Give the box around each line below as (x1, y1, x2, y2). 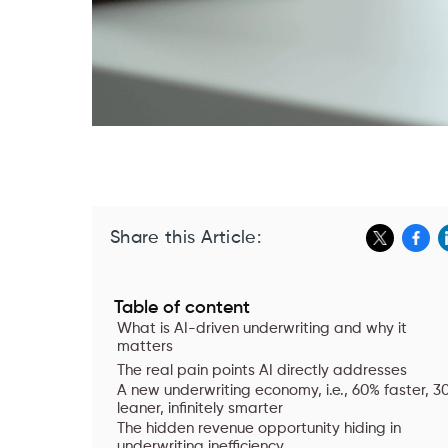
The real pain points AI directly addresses (117, 363, 407, 378)
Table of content (114, 299, 250, 317)
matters (117, 339, 173, 354)
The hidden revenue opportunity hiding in (117, 421, 401, 436)
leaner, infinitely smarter (117, 401, 283, 416)
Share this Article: (110, 229, 262, 247)
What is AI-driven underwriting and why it (117, 321, 407, 336)
